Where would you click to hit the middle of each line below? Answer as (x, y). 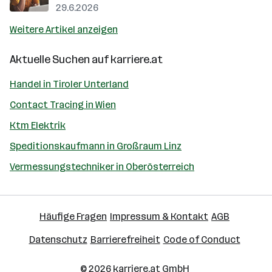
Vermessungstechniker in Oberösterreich (102, 167)
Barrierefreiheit (125, 240)
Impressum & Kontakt (159, 216)
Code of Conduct (202, 240)
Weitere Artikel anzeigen (64, 29)
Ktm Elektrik (38, 125)
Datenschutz (58, 240)
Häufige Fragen (73, 216)
